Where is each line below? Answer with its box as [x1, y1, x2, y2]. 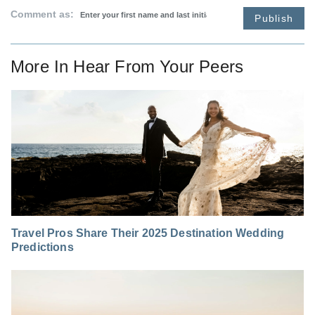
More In [11, 56, 74, 76]
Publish [255, 12, 293, 24]
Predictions [11, 240, 74, 253]
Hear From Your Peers [73, 56, 244, 76]
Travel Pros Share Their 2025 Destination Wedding [11, 226, 285, 239]
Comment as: [11, 8, 77, 20]
